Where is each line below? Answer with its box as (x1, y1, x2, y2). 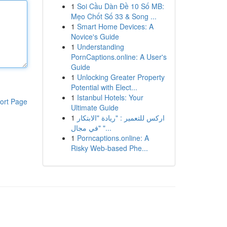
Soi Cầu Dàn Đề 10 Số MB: (77, 1, 164, 11)
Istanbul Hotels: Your (77, 92, 143, 102)
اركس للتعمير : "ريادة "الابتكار (77, 112, 165, 123)
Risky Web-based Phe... (70, 143, 148, 153)
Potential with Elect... (70, 82, 137, 92)
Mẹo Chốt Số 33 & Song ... (70, 11, 157, 21)
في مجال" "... (98, 123, 111, 133)
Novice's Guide (70, 31, 119, 42)
